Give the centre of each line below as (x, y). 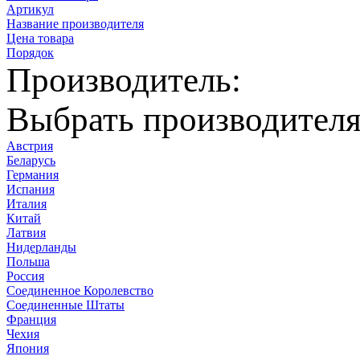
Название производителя (75, 24)
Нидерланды (41, 247)
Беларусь (31, 161)
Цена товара (40, 39)
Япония (28, 349)
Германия (33, 175)
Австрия (30, 146)
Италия (27, 204)
